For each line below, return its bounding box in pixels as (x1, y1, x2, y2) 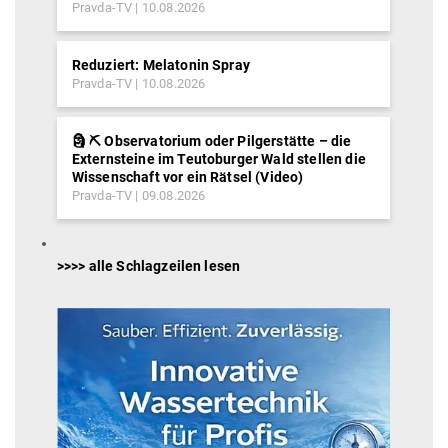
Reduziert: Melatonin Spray (71, 57, 250, 74)
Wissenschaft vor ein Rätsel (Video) (71, 169, 304, 186)
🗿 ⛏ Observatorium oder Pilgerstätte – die (71, 133, 352, 150)
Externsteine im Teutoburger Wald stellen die (71, 151, 366, 168)
